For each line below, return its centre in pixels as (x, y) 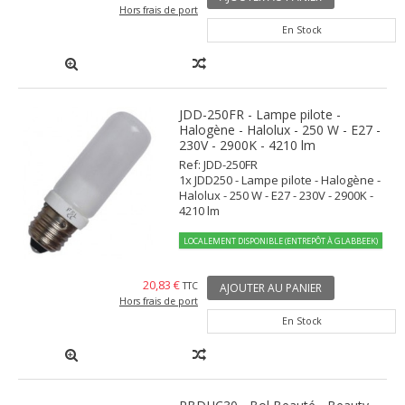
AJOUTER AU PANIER (271, 288)
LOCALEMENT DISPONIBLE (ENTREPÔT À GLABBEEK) (281, 241)
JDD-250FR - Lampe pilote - (260, 115)
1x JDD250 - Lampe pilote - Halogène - (280, 180)
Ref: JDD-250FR (219, 165)
